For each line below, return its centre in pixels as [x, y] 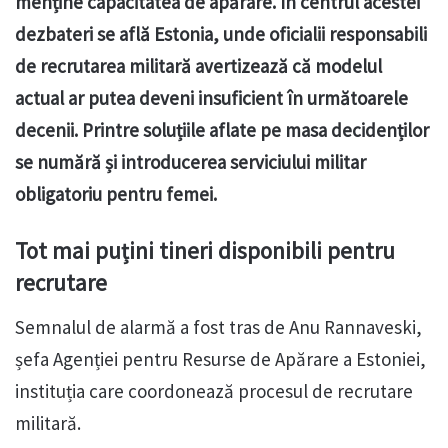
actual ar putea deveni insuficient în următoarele [211, 98]
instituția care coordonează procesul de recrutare [214, 390]
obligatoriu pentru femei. [116, 194]
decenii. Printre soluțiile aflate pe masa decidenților [222, 130]
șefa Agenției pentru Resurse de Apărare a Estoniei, [220, 358]
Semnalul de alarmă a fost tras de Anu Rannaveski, [218, 326]
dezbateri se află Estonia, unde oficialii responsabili [221, 34]
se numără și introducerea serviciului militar [190, 162]
